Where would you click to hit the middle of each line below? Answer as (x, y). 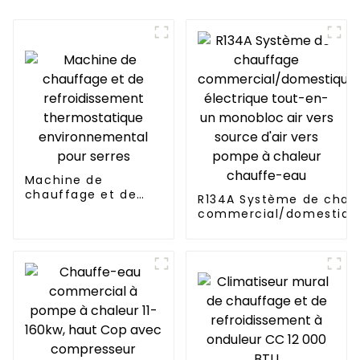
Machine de (64, 180)
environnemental (83, 238)
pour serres (63, 253)
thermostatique (78, 224)
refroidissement (79, 209)
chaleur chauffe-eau (269, 258)
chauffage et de (81, 195)
